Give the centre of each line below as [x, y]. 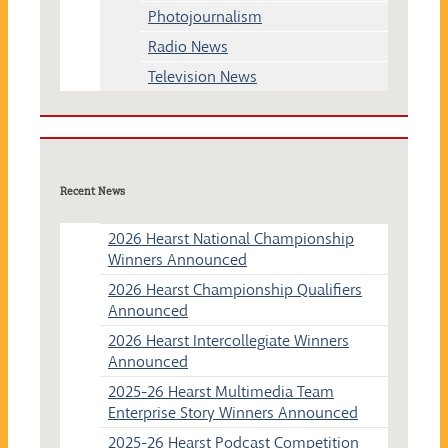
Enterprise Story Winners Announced [233, 412]
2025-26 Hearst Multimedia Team [221, 391]
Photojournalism [205, 16]
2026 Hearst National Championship [231, 238]
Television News [202, 76]
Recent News [92, 190]
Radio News [188, 46]
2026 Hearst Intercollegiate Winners [228, 340]
